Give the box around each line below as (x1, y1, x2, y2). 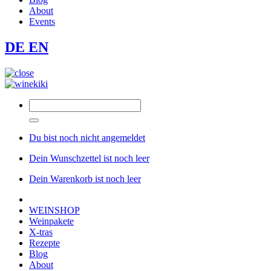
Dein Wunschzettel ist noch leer (29, 152, 149, 163)
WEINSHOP (29, 204, 80, 215)
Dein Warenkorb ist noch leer (29, 173, 141, 184)
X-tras (29, 226, 53, 237)
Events (29, 16, 55, 27)
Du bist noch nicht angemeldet (29, 132, 145, 143)
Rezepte (29, 237, 60, 248)
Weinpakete (29, 215, 74, 226)
